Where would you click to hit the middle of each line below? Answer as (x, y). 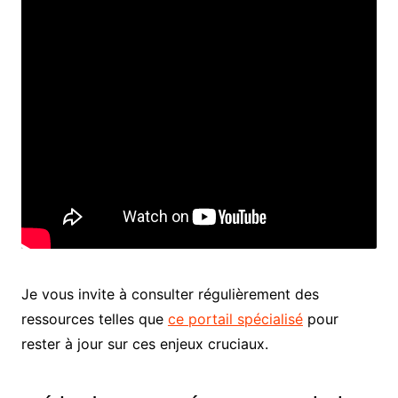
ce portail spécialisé (235, 319)
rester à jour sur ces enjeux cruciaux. (144, 344)
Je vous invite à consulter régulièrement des (170, 294)
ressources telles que (94, 319)
